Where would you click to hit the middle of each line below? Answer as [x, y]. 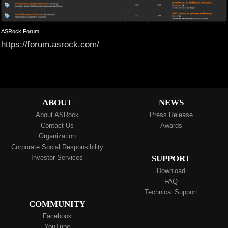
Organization [57, 136]
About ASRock [57, 115]
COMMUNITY [57, 204]
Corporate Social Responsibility [57, 147]
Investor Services [57, 157]
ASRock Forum [20, 31]
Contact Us [57, 125]
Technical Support [171, 192]
